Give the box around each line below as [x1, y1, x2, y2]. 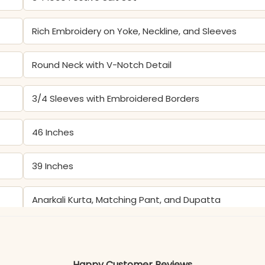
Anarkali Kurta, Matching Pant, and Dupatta [32, 193, 221, 206]
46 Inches [32, 125, 75, 138]
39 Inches [32, 159, 74, 172]
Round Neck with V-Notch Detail [32, 58, 172, 71]
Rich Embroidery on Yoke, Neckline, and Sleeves [32, 24, 237, 37]
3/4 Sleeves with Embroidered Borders [32, 92, 200, 105]
